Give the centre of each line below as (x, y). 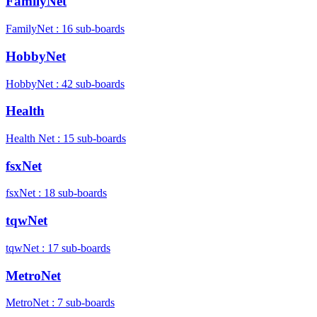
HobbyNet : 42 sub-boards (65, 83)
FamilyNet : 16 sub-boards (65, 29)
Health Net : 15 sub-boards (66, 138)
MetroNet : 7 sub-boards (60, 303)
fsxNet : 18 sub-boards (56, 193)
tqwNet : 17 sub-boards (58, 248)
